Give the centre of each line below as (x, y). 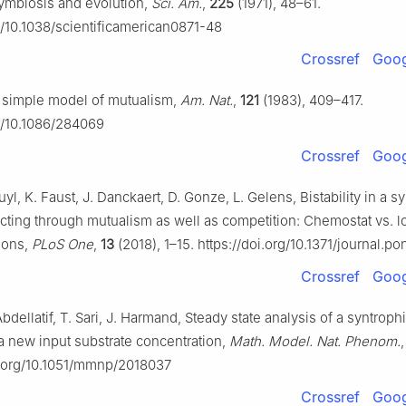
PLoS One (63, 245)
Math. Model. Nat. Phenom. (315, 342)
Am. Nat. (207, 101)
